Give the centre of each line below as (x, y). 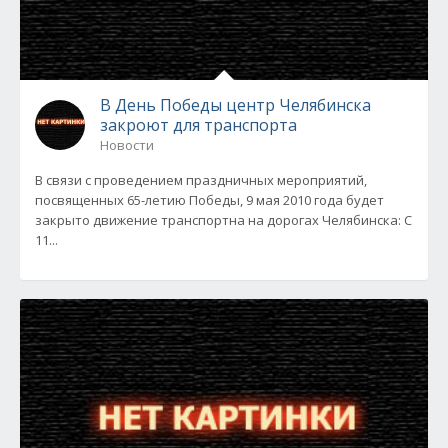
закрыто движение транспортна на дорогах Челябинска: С (223, 220)
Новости (127, 145)
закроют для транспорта (198, 125)
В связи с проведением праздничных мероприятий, (201, 180)
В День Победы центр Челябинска (235, 105)
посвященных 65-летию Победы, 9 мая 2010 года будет (209, 200)
